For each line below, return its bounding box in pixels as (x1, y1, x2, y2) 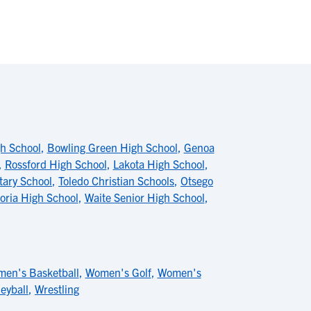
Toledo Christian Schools (58, 174, 174, 187)
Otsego (180, 174, 213, 187)
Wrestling (35, 282, 79, 296)
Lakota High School (112, 157, 205, 171)
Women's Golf (85, 265, 151, 279)
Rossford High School (4, 157, 107, 171)
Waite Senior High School (84, 190, 205, 204)
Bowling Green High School (47, 140, 178, 154)
